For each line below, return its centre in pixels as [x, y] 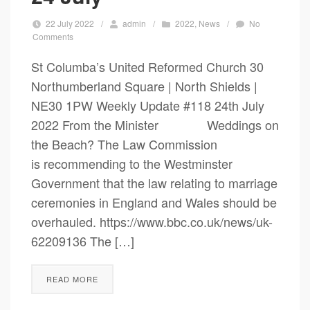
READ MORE [72, 279]
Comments [53, 36]
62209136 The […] [83, 241]
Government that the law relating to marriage [154, 183]
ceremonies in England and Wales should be [154, 202]
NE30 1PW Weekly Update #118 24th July [148, 105]
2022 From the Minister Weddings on [155, 125]
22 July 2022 [70, 23]
